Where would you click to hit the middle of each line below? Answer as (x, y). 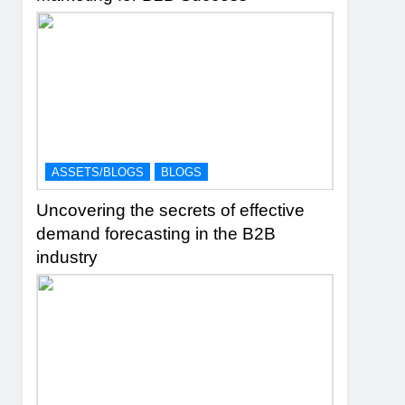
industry (67, 258)
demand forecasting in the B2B (156, 234)
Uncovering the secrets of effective (171, 211)
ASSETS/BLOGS (98, 173)
